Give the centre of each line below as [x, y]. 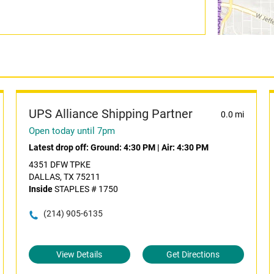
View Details [80, 254]
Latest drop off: [59, 147]
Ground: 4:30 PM [123, 147]
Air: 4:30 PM [185, 147]
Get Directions [193, 254]
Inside [40, 189]
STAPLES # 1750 [85, 189]
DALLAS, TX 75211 [64, 177]
